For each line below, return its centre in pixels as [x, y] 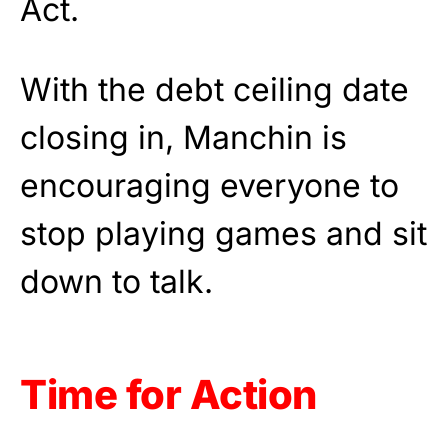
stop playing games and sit [223, 234]
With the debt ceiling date [214, 90]
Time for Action [168, 395]
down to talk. [116, 282]
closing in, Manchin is [183, 138]
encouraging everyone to [209, 186]
